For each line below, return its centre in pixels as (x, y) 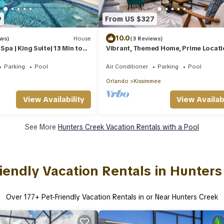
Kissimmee (147, 81)
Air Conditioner (127, 67)
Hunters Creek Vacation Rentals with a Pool (128, 127)
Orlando (117, 81)
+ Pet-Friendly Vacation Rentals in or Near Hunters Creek (126, 197)
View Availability (53, 100)
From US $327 (130, 19)
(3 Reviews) (146, 38)
